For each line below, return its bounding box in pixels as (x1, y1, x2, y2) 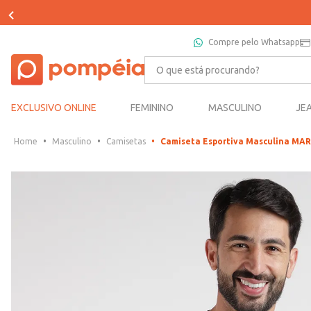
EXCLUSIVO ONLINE (11, 102, 96, 114)
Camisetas (106, 137, 146, 146)
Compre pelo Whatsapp (208, 37, 300, 47)
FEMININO (131, 102, 174, 114)
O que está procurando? (143, 55, 265, 68)
